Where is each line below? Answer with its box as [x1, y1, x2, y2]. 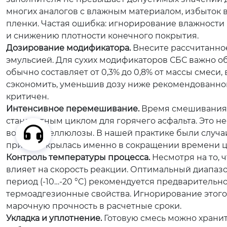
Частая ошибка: [41, 19, 106, 28]
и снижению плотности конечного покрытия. [6, 31, 199, 41]
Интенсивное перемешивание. [6, 104, 139, 113]
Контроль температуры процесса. [6, 153, 150, 162]
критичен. [6, 92, 49, 101]
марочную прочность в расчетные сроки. [6, 201, 181, 211]
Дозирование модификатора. [6, 43, 131, 53]
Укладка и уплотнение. [6, 213, 102, 223]
